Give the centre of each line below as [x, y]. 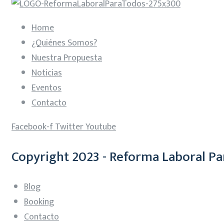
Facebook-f [32, 127]
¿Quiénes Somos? [64, 43]
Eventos [46, 88]
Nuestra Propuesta [67, 58]
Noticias [47, 73]
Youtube [101, 127]
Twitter [69, 127]
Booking [39, 202]
